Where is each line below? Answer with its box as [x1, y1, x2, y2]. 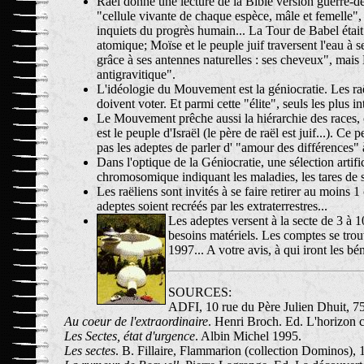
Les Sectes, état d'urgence [64, 329, 195, 343]
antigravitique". [97, 67, 175, 81]
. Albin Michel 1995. [195, 329, 301, 343]
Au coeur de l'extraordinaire [64, 314, 208, 328]
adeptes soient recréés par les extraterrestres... [97, 199, 327, 213]
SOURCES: [168, 285, 232, 299]
